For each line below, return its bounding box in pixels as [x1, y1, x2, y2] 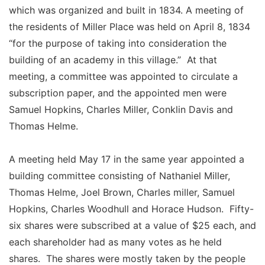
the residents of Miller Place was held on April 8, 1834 [9, 20, 250, 33]
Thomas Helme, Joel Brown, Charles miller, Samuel [9, 186, 235, 198]
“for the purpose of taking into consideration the [9, 37, 227, 49]
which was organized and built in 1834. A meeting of [9, 4, 244, 16]
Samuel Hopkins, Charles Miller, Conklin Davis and [9, 103, 233, 115]
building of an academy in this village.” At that [9, 53, 217, 66]
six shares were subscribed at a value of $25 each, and [9, 219, 256, 231]
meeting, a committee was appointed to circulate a [9, 70, 238, 82]
